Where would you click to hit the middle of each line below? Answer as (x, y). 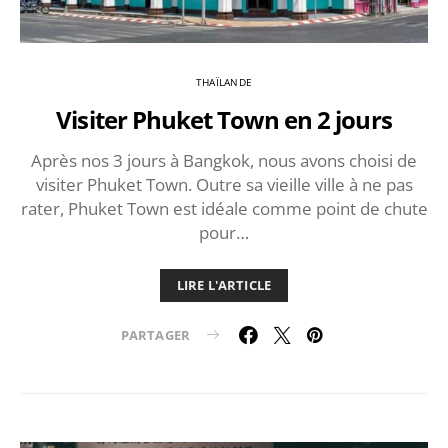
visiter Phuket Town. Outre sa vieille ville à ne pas (224, 184)
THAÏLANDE (224, 81)
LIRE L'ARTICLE (224, 284)
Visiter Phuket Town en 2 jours (224, 119)
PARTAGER (155, 334)
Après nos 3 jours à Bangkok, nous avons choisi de (224, 160)
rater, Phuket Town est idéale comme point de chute (224, 208)
